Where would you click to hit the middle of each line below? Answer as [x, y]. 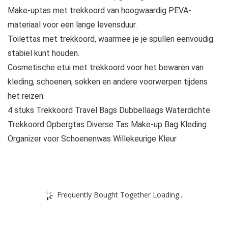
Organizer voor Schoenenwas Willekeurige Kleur [92, 139]
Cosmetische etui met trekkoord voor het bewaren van [106, 68]
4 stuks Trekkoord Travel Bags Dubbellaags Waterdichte [109, 110]
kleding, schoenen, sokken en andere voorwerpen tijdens [108, 82]
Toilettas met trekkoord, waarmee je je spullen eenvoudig [110, 39]
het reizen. [26, 96]
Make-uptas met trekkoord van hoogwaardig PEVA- [99, 11]
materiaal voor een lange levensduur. [72, 25]
